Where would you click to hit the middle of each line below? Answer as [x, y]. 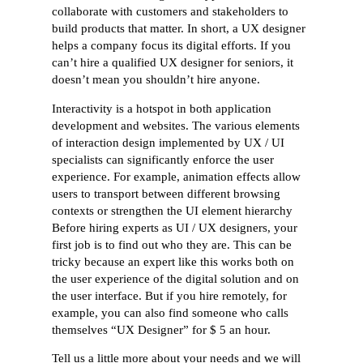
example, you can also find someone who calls [171, 312]
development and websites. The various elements [176, 125]
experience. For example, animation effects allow [177, 176]
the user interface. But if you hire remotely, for [170, 295]
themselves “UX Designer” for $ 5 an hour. [162, 329]
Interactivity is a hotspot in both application [162, 108]
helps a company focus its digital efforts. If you [172, 45]
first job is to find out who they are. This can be [172, 244]
